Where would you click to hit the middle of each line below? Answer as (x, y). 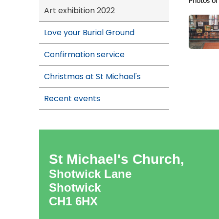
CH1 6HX (73, 201)
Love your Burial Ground (89, 33)
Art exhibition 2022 (79, 11)
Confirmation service (84, 55)
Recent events (72, 99)
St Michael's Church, (117, 159)
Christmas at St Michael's (92, 77)
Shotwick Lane (90, 174)
